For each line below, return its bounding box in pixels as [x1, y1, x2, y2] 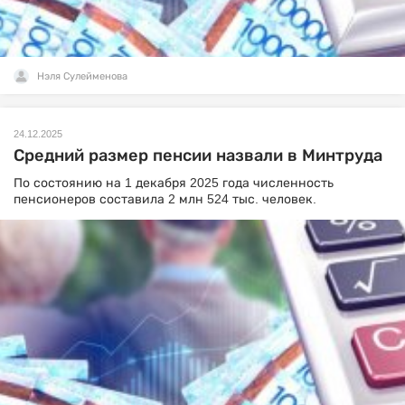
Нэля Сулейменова [37, 71, 127, 81]
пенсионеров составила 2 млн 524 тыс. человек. [14, 192, 316, 206]
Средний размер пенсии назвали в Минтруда [14, 146, 382, 165]
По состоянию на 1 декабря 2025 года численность [14, 175, 334, 190]
